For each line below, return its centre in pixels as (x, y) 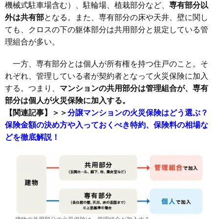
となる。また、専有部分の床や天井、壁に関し (126, 17)
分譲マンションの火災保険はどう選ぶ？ (138, 113)
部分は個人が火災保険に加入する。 (67, 100)
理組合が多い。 (32, 42)
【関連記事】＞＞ (36, 113)
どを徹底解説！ (32, 137)
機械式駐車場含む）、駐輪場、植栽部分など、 (87, 5)
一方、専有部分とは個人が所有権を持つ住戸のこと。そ (107, 64)
